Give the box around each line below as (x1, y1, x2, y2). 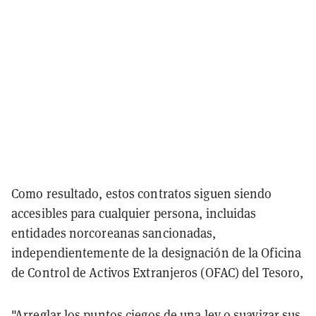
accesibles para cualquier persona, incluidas (11, 205, 257, 221)
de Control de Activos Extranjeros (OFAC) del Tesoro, (11, 264, 304, 281)
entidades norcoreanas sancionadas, (11, 224, 217, 241)
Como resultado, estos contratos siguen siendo (11, 185, 272, 202)
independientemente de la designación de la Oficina (11, 244, 302, 261)
